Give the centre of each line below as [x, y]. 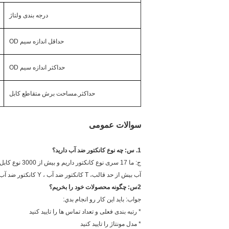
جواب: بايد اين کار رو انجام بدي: [102, 199]
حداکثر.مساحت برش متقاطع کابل [52, 94]
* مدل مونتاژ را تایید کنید [111, 224]
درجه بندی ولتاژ [29, 15]
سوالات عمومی [115, 125]
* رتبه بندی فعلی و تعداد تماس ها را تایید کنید [85, 212]
